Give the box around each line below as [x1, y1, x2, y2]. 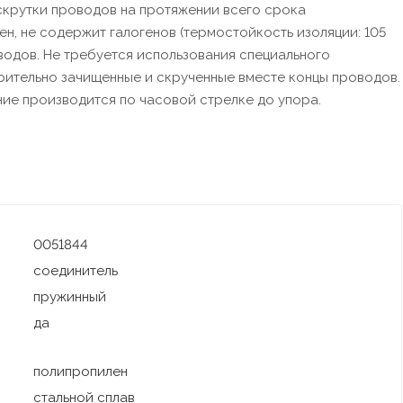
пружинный [32, 289, 106, 306]
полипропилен [32, 363, 128, 381]
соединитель [32, 263, 118, 280]
